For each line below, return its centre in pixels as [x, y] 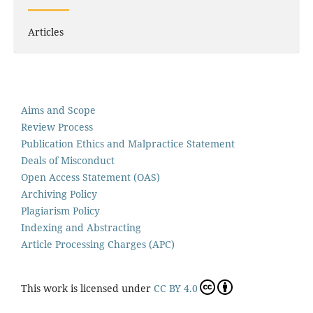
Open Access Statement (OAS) [90, 177]
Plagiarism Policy [60, 211]
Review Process [57, 127]
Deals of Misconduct [68, 161]
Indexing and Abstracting [81, 228]
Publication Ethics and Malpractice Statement [128, 144]
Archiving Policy [59, 194]
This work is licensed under [87, 289]
